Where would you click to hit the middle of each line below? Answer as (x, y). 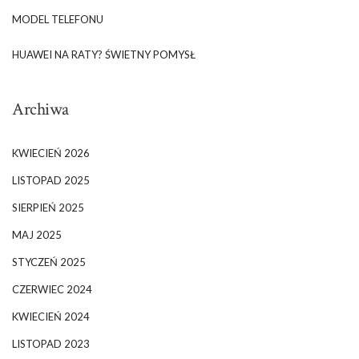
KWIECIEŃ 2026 (51, 153)
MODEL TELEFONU (58, 19)
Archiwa (40, 109)
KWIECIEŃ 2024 (51, 316)
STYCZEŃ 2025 (49, 262)
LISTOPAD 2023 (51, 343)
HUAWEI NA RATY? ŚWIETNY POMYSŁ (104, 54)
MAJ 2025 (37, 234)
